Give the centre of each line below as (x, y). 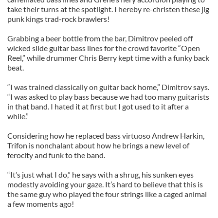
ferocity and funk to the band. (56, 155)
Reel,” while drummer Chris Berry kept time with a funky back (108, 58)
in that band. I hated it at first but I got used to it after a (98, 106)
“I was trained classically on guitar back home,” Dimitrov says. (108, 87)
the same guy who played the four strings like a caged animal (107, 194)
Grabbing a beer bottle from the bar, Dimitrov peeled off (100, 38)
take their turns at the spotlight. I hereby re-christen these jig (108, 9)
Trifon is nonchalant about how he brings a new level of (98, 145)
